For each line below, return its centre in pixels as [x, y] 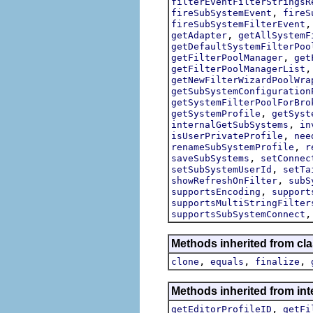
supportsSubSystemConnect [238, 214]
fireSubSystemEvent [221, 13]
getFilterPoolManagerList [238, 68]
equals [227, 261]
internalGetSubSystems [230, 124]
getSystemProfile [216, 113]
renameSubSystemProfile [233, 147]
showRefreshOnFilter [224, 180]
